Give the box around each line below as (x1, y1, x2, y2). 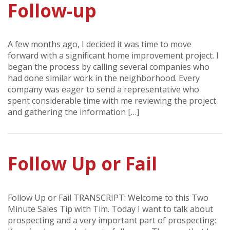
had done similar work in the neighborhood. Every (8, 72, 200, 84)
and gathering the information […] (8, 106, 139, 118)
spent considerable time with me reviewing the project (8, 95, 216, 107)
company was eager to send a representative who (8, 84, 199, 95)
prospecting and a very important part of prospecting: (8, 214, 216, 226)
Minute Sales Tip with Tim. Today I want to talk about (8, 203, 213, 215)
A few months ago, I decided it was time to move (8, 39, 191, 50)
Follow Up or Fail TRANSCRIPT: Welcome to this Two (8, 191, 208, 203)
